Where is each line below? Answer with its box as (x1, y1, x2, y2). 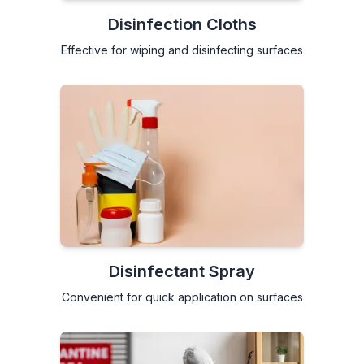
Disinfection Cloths (107, 14, 257, 34)
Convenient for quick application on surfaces (61, 289, 303, 304)
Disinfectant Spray (109, 261, 255, 281)
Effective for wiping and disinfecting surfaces (61, 42, 303, 57)
